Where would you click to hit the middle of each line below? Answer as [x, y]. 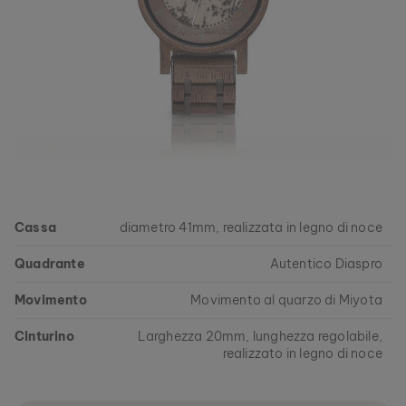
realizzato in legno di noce [302, 353]
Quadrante [50, 264]
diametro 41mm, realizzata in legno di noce [251, 227]
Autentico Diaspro [326, 264]
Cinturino [44, 336]
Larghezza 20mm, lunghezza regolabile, [260, 336]
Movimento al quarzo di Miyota [286, 300]
